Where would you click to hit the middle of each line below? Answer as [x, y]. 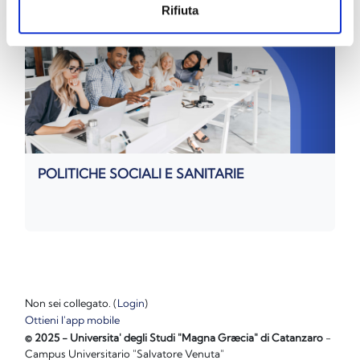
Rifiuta [180, 10]
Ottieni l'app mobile [72, 320]
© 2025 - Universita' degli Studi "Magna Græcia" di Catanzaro [174, 337]
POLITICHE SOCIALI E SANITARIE [141, 173]
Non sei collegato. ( [71, 303]
